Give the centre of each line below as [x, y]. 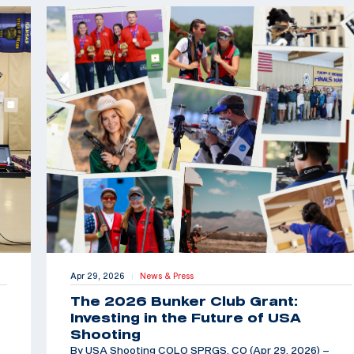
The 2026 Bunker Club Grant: [184, 301]
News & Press [166, 276]
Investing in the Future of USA [185, 318]
